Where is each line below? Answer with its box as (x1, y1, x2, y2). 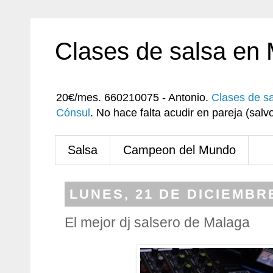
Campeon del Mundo (123, 143, 236, 157)
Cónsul (56, 107, 90, 119)
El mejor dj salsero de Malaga (65, 214, 250, 230)
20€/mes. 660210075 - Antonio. (56, 91, 211, 104)
